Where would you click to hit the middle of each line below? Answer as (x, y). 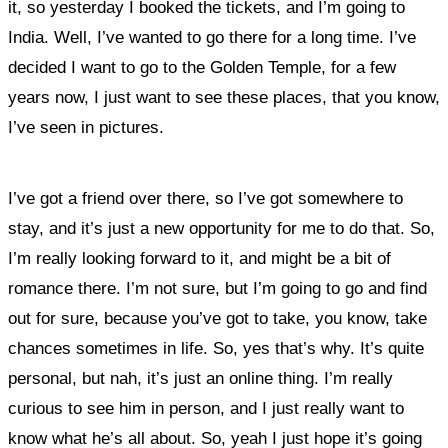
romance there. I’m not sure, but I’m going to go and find (217, 288)
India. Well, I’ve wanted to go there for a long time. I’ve (212, 37)
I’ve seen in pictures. (86, 127)
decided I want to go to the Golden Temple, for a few (202, 67)
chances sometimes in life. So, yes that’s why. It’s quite (216, 348)
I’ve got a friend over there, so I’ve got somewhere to (205, 198)
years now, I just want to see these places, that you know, (224, 97)
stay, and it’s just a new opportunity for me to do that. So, (221, 228)
